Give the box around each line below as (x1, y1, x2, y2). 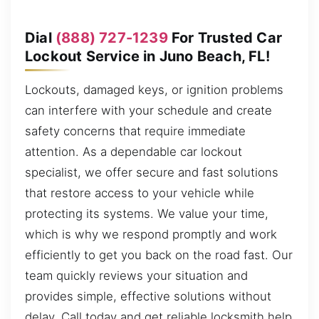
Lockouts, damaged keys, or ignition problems (25, 83, 283, 98)
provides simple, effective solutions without (25, 289, 271, 304)
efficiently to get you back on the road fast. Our (25, 248, 293, 263)
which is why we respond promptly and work (25, 227, 277, 242)
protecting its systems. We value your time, (25, 206, 268, 221)
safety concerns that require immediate (25, 124, 246, 139)
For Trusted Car (167, 28, 283, 46)
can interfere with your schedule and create (25, 103, 272, 118)
